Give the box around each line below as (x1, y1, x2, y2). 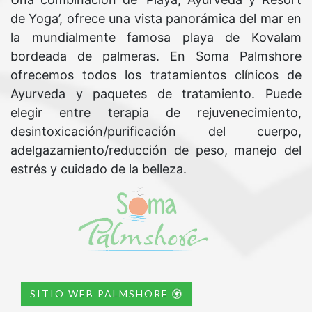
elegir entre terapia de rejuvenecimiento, (10, 105, 302, 120)
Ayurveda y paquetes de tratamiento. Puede (10, 86, 302, 101)
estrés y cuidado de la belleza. (10, 162, 187, 176)
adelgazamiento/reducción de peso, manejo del (10, 143, 302, 157)
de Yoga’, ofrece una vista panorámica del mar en (10, 11, 302, 26)
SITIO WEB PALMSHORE (30, 287, 172, 299)
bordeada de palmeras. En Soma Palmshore (10, 49, 302, 63)
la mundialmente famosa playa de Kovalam (10, 30, 302, 45)
